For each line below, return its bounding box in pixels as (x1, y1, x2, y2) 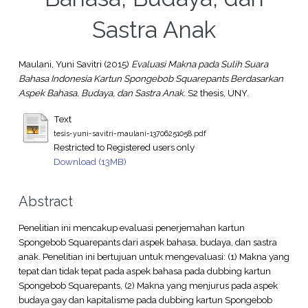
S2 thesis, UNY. (185, 87, 249, 99)
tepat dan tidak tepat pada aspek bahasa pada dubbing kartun (18, 265, 271, 276)
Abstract (18, 192, 73, 210)
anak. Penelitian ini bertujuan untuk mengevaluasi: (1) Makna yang (18, 250, 289, 262)
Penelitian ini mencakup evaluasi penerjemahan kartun (18, 221, 245, 233)
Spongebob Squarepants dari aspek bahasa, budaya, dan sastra (18, 236, 277, 247)
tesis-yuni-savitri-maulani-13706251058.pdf (53, 129, 206, 137)
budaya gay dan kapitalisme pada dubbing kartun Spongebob (18, 294, 272, 305)
